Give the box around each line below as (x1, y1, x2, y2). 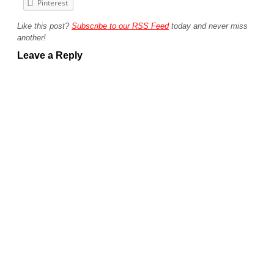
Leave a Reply (17, 50, 83, 61)
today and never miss (169, 21, 248, 31)
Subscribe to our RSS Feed (72, 21, 169, 31)
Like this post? (17, 21, 72, 31)
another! (17, 32, 46, 42)
